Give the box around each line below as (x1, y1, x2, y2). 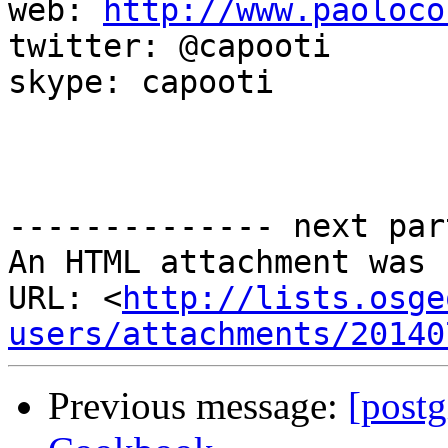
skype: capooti (8, 64, 274, 101)
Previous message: (48, 384, 348, 428)
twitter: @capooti (8, 28, 331, 65)
